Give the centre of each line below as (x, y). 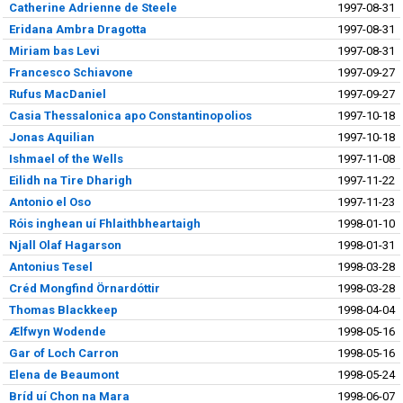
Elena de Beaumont (63, 374)
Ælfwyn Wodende (57, 331)
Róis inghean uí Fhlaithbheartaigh (104, 223)
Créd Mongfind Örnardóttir (84, 288)
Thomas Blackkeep (63, 309)
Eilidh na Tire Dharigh (70, 180)
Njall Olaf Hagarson (65, 245)
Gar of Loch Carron (63, 353)
